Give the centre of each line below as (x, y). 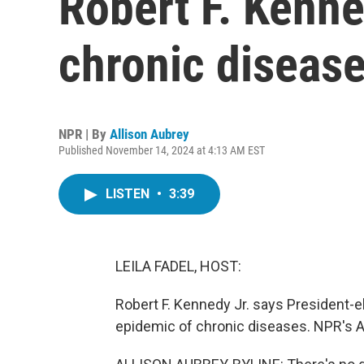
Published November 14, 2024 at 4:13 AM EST (162, 150)
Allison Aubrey (149, 134)
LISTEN (129, 194)
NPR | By (84, 134)
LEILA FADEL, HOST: (178, 266)
